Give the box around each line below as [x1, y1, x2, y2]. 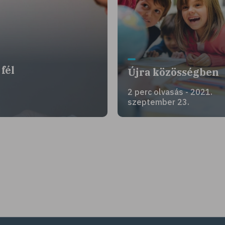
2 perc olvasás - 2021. [127, 87, 212, 97]
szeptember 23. [127, 97, 189, 107]
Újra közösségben [127, 65, 219, 79]
